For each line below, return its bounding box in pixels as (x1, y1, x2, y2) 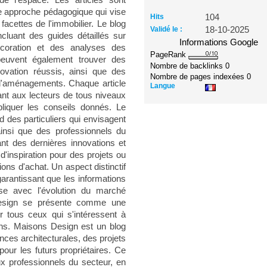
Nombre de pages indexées (150, 72, 247, 81)
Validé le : (150, 25, 183, 33)
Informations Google (179, 38, 259, 47)
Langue (150, 81, 176, 90)
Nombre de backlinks (150, 61, 226, 70)
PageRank (150, 50, 189, 59)
